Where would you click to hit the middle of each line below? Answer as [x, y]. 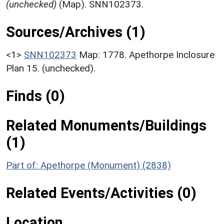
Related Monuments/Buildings [106, 125]
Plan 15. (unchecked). [51, 68]
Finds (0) [35, 96]
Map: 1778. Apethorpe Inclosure [147, 54]
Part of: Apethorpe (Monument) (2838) [88, 165]
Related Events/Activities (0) [101, 193]
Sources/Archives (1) [76, 32]
